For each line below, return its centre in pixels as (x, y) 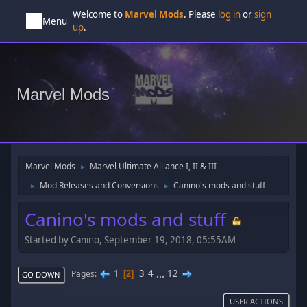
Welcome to (99, 14)
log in (230, 14)
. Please (201, 14)
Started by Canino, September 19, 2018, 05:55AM (131, 240)
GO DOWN (41, 274)
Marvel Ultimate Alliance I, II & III (153, 166)
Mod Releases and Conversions (100, 185)
